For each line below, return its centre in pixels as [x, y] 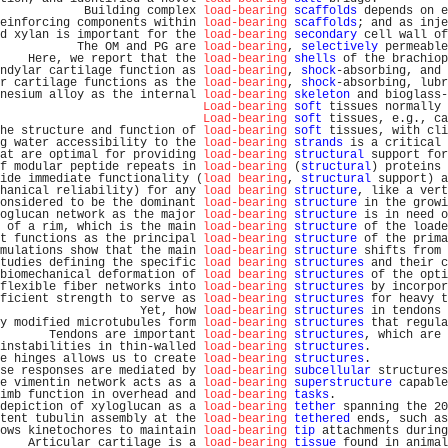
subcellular [332, 371]
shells [315, 59]
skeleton [322, 95]
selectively [339, 47]
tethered [322, 419]
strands [318, 143]
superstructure [343, 383]
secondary [325, 35]
